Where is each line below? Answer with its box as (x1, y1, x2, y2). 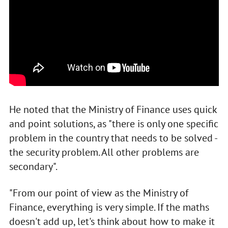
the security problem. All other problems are (9, 145, 199, 159)
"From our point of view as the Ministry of (9, 186, 188, 199)
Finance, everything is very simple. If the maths (9, 200, 209, 214)
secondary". (9, 159, 58, 173)
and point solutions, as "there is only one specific (9, 117, 218, 130)
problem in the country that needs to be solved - (9, 131, 217, 145)
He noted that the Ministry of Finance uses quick (9, 102, 217, 116)
